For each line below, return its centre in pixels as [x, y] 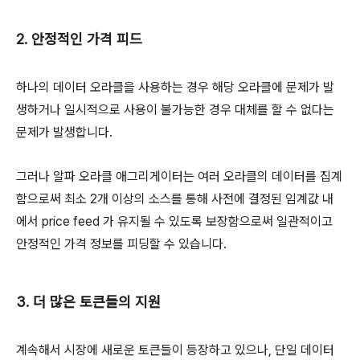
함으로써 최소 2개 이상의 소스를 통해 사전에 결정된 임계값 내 [175, 199]
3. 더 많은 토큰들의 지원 [88, 302]
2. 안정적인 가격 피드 [79, 39]
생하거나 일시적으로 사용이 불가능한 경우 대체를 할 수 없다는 [175, 110]
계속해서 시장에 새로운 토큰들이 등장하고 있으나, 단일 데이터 [175, 350]
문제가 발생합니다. [64, 132]
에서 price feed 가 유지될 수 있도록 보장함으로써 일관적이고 [174, 221]
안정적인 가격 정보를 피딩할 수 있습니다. [121, 244]
